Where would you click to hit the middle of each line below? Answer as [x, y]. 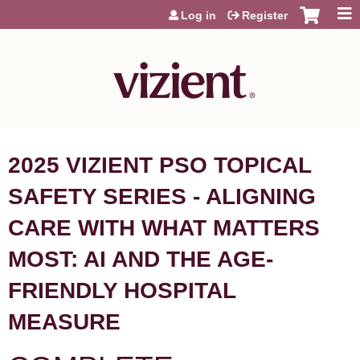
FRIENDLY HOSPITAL [122, 290]
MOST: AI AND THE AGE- [141, 259]
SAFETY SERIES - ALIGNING [162, 196]
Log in [198, 15]
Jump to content [180, 7]
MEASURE [64, 322]
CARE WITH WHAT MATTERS [164, 228]
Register [265, 15]
